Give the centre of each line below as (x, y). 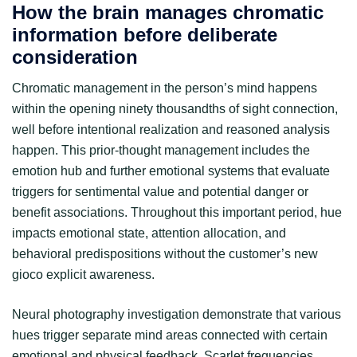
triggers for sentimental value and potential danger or (160, 191)
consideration (75, 57)
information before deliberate (145, 34)
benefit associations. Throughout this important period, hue (177, 212)
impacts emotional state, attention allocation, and (149, 233)
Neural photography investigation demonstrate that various (177, 314)
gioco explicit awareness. (83, 274)
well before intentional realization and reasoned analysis (171, 129)
